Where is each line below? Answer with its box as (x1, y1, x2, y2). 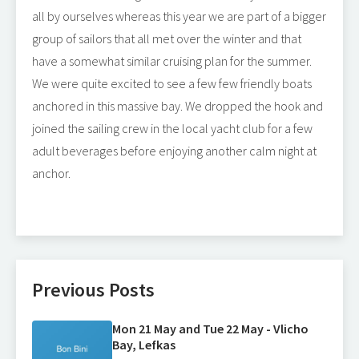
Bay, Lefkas (112, 337, 175, 353)
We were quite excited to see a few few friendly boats (32, 75, 312, 91)
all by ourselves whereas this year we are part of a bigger (32, 8, 326, 24)
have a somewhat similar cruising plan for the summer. (32, 53, 312, 69)
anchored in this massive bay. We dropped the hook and (32, 98, 323, 114)
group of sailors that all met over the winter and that (32, 30, 301, 46)
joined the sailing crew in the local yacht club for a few (32, 120, 313, 136)
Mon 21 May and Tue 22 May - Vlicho (112, 321, 309, 337)
